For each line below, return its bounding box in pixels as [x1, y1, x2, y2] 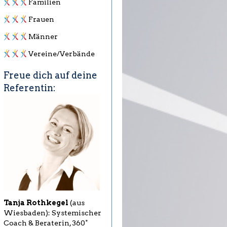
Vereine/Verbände [28, 50, 95, 58]
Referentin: [4, 83, 56, 94]
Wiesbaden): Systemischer [4, 209, 101, 217]
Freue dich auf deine [4, 70, 97, 81]
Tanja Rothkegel [4, 199, 68, 207]
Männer [28, 32, 58, 41]
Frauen [28, 15, 55, 24]
